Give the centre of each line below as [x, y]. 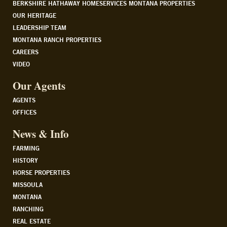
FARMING [26, 148]
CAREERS [26, 51]
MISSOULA [28, 184]
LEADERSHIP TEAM [40, 27]
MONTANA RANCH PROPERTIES [57, 39]
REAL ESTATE [32, 221]
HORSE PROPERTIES [41, 172]
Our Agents [39, 85]
